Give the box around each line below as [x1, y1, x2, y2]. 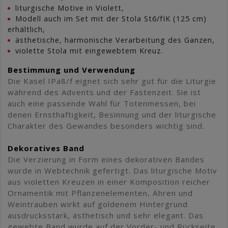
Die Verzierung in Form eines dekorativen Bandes [8, 154, 205, 164]
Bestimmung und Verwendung [8, 64, 135, 75]
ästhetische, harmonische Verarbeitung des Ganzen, [15, 35, 215, 45]
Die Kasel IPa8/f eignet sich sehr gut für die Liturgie [8, 75, 216, 86]
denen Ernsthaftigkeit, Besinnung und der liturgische [8, 109, 216, 120]
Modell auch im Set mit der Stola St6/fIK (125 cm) [15, 13, 207, 23]
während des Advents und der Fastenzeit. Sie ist [8, 87, 201, 97]
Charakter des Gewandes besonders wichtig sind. [8, 120, 205, 131]
